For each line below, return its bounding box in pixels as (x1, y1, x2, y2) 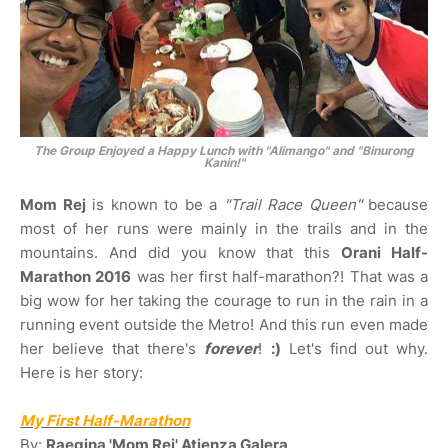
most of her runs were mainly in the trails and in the (20, 219, 428, 239)
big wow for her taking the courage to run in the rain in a (20, 291, 428, 311)
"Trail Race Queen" (223, 195, 362, 215)
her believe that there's (20, 339, 205, 359)
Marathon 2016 (20, 267, 132, 287)
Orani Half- (341, 243, 428, 263)
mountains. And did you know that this (20, 243, 342, 263)
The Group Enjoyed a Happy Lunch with (34, 143, 265, 159)
